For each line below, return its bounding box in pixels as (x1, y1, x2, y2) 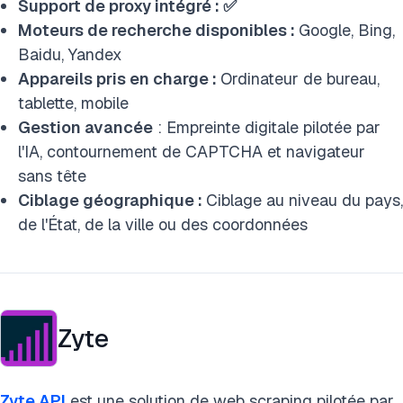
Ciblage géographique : (18, 190, 206, 210)
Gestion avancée (18, 117, 153, 138)
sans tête (18, 166, 86, 186)
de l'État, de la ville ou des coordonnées (18, 214, 308, 235)
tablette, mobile (18, 93, 129, 113)
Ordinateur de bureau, (220, 68, 380, 89)
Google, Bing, (299, 20, 395, 40)
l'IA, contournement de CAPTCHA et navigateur (18, 141, 365, 162)
